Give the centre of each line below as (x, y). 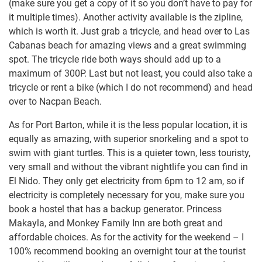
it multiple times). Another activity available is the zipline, (126, 18)
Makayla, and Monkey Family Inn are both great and (116, 223)
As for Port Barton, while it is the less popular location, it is (128, 125)
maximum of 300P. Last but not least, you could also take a (131, 74)
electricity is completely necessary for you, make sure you (127, 195)
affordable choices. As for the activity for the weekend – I (126, 237)
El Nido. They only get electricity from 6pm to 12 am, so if (127, 181)
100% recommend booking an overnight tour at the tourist (127, 251)
